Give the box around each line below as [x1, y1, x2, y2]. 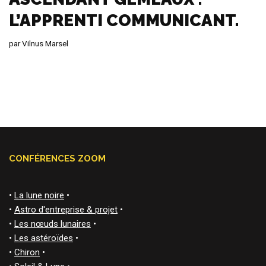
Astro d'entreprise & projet [14, 204, 118, 215]
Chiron [14, 246, 40, 258]
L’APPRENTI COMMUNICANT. [9, 10, 239, 30]
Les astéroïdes [14, 232, 73, 243]
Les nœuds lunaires [14, 218, 91, 229]
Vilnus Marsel [22, 38, 68, 48]
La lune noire [14, 189, 64, 201]
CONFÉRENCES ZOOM [9, 153, 106, 164]
